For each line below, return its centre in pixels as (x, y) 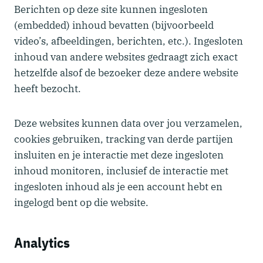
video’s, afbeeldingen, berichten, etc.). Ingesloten (129, 41)
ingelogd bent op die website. (81, 202)
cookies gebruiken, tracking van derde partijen (124, 139)
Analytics (42, 242)
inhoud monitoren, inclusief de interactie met (121, 171)
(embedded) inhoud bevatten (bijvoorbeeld (114, 25)
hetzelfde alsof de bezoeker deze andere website (126, 73)
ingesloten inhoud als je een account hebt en (118, 186)
